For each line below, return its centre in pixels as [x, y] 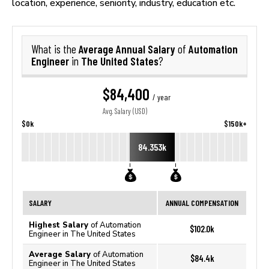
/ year [162, 97]
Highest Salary [60, 225]
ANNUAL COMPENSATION [202, 203]
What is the [55, 49]
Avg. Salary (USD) [125, 111]
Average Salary [61, 254]
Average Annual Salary [128, 49]
